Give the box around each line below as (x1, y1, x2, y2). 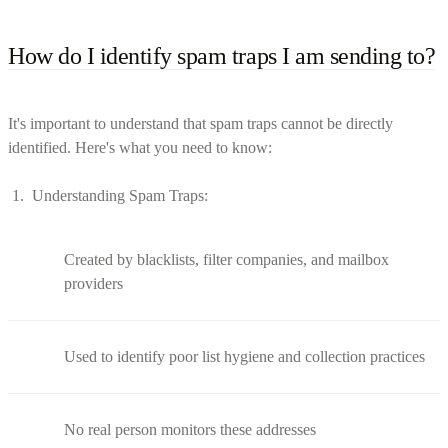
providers (64, 274, 123, 292)
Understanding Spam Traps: (32, 186, 208, 204)
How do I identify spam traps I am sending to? (8, 42, 436, 69)
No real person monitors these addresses (64, 420, 316, 438)
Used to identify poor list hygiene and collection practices (64, 347, 425, 365)
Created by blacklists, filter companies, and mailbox (64, 250, 389, 268)
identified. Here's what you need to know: (8, 138, 272, 156)
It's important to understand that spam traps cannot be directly (8, 114, 393, 132)
